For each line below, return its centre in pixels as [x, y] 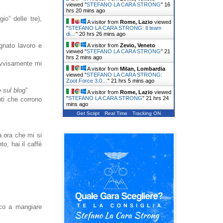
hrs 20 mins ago [86, 10]
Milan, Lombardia [143, 68]
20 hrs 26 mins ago [102, 34]
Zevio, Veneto [138, 45]
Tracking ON [147, 113]
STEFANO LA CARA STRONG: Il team [115, 28]
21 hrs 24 [157, 98]
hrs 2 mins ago [84, 57]
